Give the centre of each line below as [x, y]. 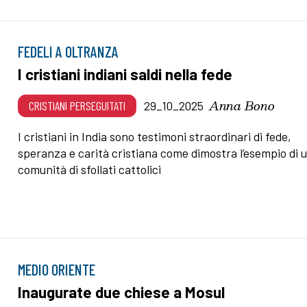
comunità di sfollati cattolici [90, 170]
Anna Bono [242, 106]
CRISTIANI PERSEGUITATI [77, 106]
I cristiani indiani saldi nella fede [125, 74]
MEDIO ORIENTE [57, 269]
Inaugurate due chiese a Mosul [122, 292]
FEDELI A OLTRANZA [69, 52]
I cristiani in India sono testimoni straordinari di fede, [155, 137]
